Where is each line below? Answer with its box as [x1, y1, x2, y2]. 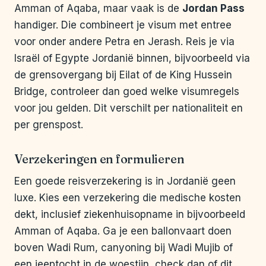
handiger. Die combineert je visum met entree [14, 19, 232, 31]
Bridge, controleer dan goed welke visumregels [14, 85, 239, 98]
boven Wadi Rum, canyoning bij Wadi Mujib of [14, 242, 233, 254]
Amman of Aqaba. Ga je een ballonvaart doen [14, 225, 232, 237]
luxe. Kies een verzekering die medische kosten [14, 192, 241, 204]
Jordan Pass [182, 2, 245, 15]
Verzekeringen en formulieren [14, 151, 185, 167]
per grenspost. [14, 119, 83, 131]
